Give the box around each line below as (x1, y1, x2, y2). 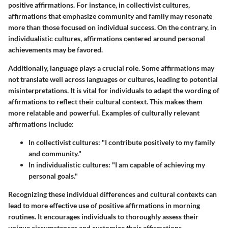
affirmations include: (8, 120, 74, 129)
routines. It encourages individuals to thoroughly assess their (8, 212, 198, 221)
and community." (28, 149, 81, 158)
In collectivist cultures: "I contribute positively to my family (28, 138, 215, 147)
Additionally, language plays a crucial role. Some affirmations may (8, 64, 214, 73)
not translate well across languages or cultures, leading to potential (8, 75, 218, 84)
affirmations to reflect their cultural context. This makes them (8, 97, 203, 106)
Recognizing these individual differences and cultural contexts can (8, 190, 217, 199)
